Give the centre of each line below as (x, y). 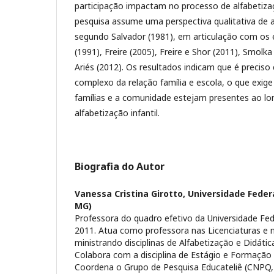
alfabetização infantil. (117, 113)
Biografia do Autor (120, 166)
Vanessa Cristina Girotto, (131, 193)
